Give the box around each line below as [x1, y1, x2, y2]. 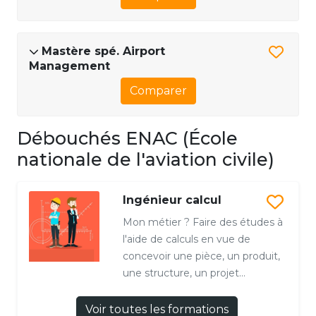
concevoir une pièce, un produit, [122, 249, 280, 262]
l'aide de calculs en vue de [122, 232, 250, 245]
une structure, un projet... [122, 266, 245, 279]
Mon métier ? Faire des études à [122, 215, 283, 229]
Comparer [129, 83, 187, 97]
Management [29, 59, 110, 73]
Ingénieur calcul [122, 193, 221, 207]
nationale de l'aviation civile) [17, 148, 274, 170]
